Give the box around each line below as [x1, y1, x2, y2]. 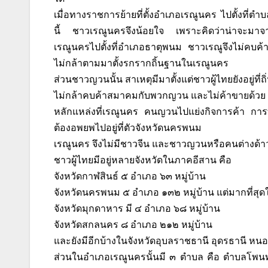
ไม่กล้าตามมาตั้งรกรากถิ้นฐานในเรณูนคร [54, 58, 229, 69]
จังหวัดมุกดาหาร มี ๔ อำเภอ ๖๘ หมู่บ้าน [54, 203, 220, 214]
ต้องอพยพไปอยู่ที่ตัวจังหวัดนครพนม [54, 123, 202, 133]
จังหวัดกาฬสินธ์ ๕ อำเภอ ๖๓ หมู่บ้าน [54, 171, 206, 182]
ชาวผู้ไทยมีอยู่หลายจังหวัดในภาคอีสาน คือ [54, 155, 232, 166]
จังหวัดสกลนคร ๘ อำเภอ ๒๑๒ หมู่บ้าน [54, 220, 212, 230]
